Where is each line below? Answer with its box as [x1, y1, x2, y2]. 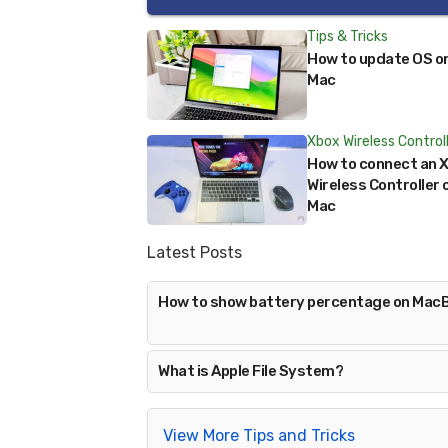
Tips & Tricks [307, 28, 388, 45]
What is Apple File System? [158, 362, 343, 380]
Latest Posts [147, 243, 242, 262]
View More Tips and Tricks [163, 426, 355, 445]
